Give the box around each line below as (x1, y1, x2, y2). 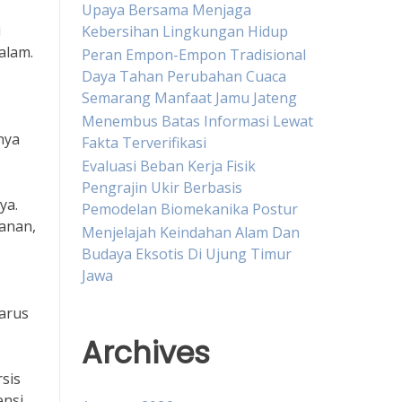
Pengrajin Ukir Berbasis (82, 177, 242, 197)
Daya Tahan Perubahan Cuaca (82, 66, 286, 86)
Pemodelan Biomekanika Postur (82, 198, 298, 219)
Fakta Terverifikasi (82, 132, 206, 153)
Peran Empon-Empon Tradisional (82, 44, 306, 65)
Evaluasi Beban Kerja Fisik (82, 155, 256, 176)
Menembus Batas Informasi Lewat (82, 110, 313, 131)
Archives (82, 331, 210, 374)
